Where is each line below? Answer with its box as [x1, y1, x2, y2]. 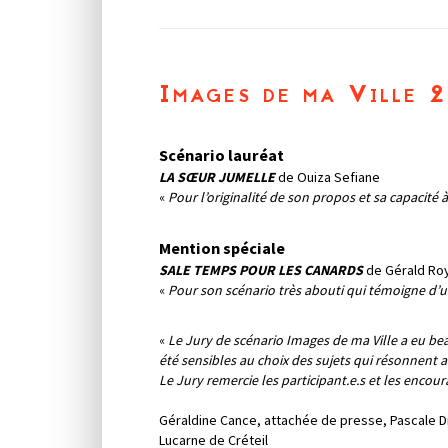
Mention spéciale [159, 238, 285, 259]
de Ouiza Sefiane [275, 168, 380, 187]
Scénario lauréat [159, 145, 284, 166]
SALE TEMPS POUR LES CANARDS [159, 261, 363, 280]
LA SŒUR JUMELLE [159, 168, 275, 187]
